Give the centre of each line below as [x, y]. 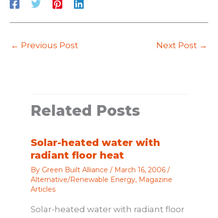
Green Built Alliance [76, 170]
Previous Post [49, 45]
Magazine [155, 180]
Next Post [178, 45]
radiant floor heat [77, 155]
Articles [43, 190]
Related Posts [85, 111]
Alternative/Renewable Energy [83, 180]
